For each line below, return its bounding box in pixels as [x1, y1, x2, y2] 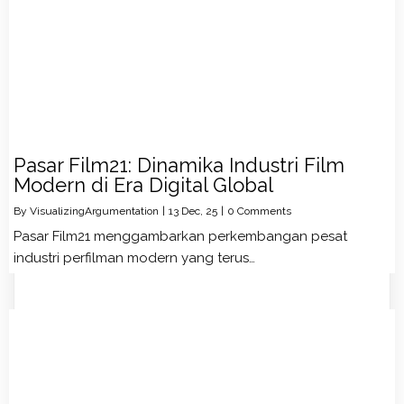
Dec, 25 [181, 204, 217, 217]
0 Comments [227, 204, 291, 217]
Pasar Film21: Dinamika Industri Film [14, 152, 344, 177]
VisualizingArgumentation [30, 204, 159, 217]
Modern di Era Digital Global [14, 172, 273, 197]
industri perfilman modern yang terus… [14, 249, 255, 266]
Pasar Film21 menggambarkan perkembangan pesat [14, 227, 347, 244]
